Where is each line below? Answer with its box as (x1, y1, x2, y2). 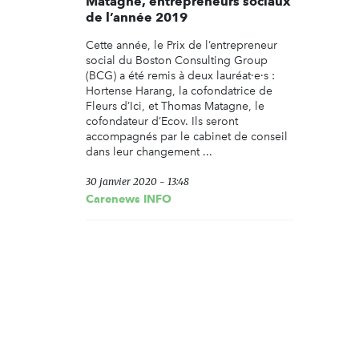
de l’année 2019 (86, 10, 188, 26)
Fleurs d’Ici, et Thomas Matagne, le (86, 99, 264, 114)
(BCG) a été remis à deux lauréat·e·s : (86, 69, 275, 83)
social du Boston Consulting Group (86, 54, 268, 68)
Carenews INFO (86, 192, 171, 206)
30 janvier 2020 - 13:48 (86, 175, 189, 188)
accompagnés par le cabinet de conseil (86, 130, 288, 144)
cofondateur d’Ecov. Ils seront (86, 115, 238, 129)
